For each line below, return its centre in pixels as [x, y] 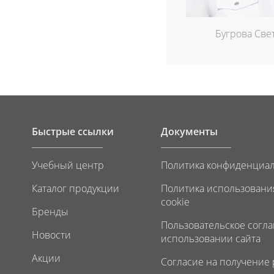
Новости [51, 235]
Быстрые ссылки [73, 132]
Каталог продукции [76, 188]
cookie [175, 202]
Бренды [50, 211]
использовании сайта [210, 238]
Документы [189, 132]
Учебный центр [68, 165]
